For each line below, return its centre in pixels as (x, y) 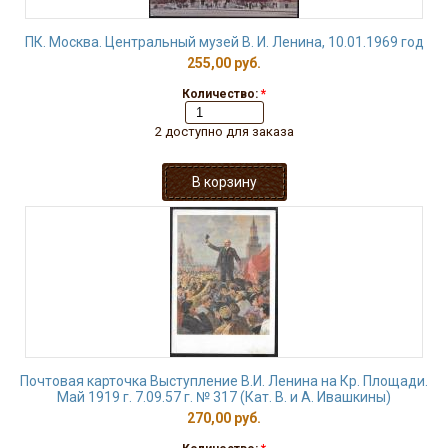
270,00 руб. (224, 418)
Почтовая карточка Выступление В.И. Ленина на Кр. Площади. (224, 381)
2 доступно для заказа (224, 131)
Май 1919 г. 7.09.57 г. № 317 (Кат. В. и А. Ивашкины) (224, 397)
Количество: (221, 94)
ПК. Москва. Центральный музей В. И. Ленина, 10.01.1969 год (224, 42)
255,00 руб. (224, 63)
